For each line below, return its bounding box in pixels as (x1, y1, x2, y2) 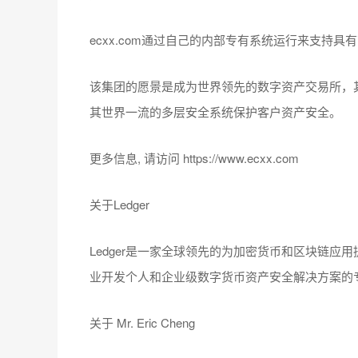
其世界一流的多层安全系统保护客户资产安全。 (89, 102, 341, 120)
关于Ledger (89, 195, 149, 213)
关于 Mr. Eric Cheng (89, 313, 195, 331)
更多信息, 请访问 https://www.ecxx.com (89, 149, 299, 166)
